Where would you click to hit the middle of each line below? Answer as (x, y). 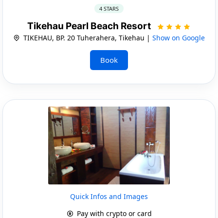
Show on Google (179, 37)
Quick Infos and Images (109, 196)
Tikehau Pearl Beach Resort (90, 26)
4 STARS (109, 8)
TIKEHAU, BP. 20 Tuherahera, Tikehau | (87, 37)
